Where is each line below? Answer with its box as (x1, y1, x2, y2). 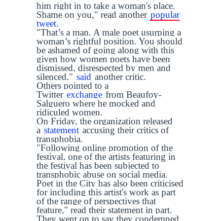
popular (150, 9, 180, 20)
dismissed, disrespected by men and (37, 63, 171, 73)
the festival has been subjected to (37, 160, 159, 171)
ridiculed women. (37, 107, 103, 117)
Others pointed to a (37, 80, 109, 91)
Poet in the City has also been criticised (37, 178, 184, 188)
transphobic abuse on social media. (37, 169, 168, 180)
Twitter (37, 89, 66, 100)
